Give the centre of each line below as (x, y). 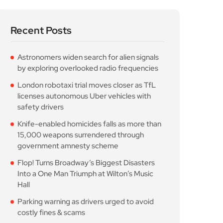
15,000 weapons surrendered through (81, 50)
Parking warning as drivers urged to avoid (86, 117)
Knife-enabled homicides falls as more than (89, 39)
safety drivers (41, 22)
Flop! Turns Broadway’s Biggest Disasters (86, 78)
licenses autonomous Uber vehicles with (84, 11)
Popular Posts (42, 184)
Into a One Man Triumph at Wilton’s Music (85, 89)
